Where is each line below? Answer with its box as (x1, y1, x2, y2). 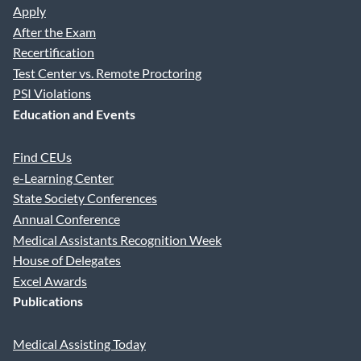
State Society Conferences (13, 190, 157, 206)
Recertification (13, 44, 94, 60)
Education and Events (13, 106, 135, 122)
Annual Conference (13, 210, 120, 226)
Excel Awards (13, 272, 87, 288)
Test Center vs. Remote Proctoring (13, 64, 201, 81)
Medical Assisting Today (13, 336, 146, 352)
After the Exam (13, 23, 96, 39)
